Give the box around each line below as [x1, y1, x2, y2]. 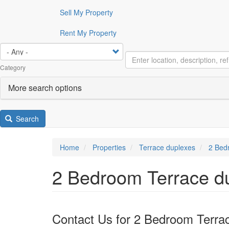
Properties [93, 142, 126, 152]
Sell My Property [60, 7, 113, 17]
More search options [8, 82, 82, 94]
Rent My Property [60, 28, 117, 38]
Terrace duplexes [139, 142, 195, 152]
